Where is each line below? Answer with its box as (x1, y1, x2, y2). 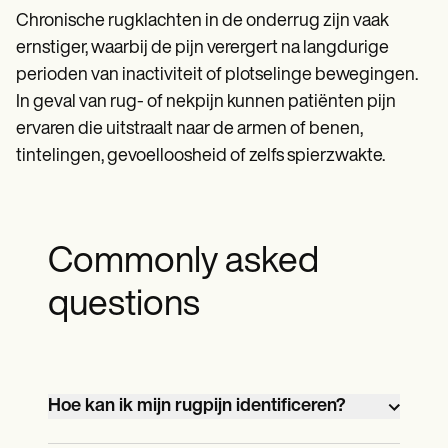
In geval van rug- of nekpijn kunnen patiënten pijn (16, 93, 396, 113)
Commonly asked (48, 245, 319, 282)
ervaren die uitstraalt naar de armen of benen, (16, 120, 363, 140)
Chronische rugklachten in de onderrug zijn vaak (16, 12, 389, 32)
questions (48, 288, 200, 325)
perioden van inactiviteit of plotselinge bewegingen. (16, 66, 418, 86)
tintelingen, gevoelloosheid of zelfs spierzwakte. (16, 147, 385, 167)
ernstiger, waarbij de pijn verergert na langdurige (16, 39, 389, 59)
